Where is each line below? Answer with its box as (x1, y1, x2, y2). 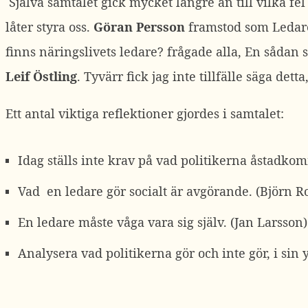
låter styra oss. (5, 19, 93, 35)
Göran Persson (93, 19, 185, 35)
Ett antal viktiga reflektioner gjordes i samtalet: (5, 105, 284, 122)
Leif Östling (5, 68, 77, 85)
